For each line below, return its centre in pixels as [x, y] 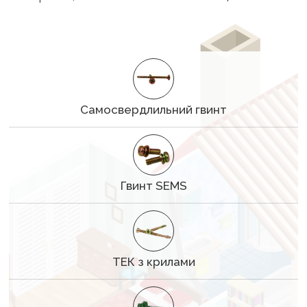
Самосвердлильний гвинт [153, 110]
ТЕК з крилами [153, 262]
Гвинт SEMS [153, 186]
